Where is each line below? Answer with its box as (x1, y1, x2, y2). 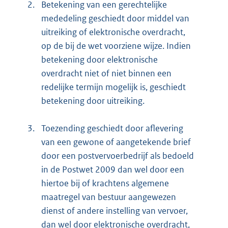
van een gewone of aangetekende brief (41, 136, 191, 148)
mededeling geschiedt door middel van (41, 12, 189, 24)
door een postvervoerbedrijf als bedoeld (41, 150, 194, 161)
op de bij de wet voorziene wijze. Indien (41, 40, 191, 51)
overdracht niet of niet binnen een (41, 67, 172, 79)
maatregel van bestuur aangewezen (41, 191, 176, 203)
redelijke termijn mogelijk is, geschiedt (41, 81, 186, 93)
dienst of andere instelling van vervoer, (41, 205, 188, 216)
